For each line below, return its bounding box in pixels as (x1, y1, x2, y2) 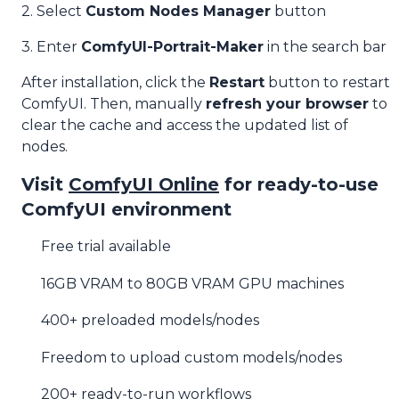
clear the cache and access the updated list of (21, 117, 348, 134)
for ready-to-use (224, 174, 379, 195)
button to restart (265, 74, 390, 91)
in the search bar (264, 38, 387, 55)
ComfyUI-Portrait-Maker (81, 38, 264, 55)
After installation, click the (21, 74, 209, 91)
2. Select (21, 3, 85, 20)
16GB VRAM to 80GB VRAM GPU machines (41, 274, 345, 292)
